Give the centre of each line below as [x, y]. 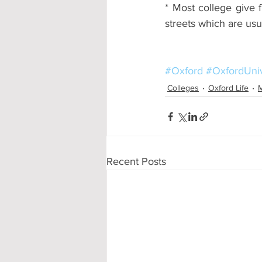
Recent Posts [136, 161]
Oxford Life [228, 87]
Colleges [183, 87]
